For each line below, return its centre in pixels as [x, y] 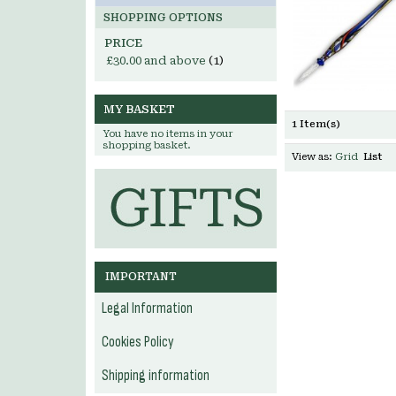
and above [174, 61]
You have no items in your [168, 134]
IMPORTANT [141, 277]
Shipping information [156, 376]
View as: [312, 157]
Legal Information [147, 308]
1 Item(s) [316, 124]
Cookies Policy [138, 342]
